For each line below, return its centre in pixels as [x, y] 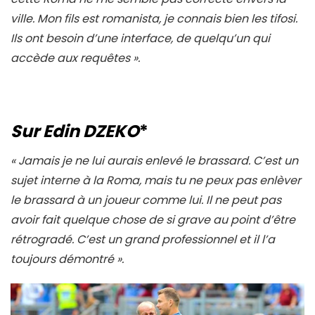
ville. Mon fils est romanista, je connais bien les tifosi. [154, 19]
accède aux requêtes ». [77, 58]
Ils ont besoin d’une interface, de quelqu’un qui [140, 39]
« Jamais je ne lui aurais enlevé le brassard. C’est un [154, 161]
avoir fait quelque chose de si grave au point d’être [153, 220]
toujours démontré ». [69, 259]
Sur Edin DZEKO [75, 131]
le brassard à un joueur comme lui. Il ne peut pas [146, 200]
